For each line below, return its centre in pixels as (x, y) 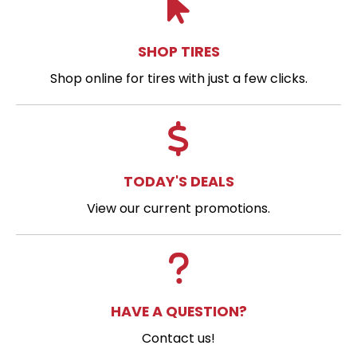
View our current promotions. (178, 208)
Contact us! (178, 338)
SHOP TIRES (178, 51)
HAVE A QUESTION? (178, 311)
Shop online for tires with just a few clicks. (178, 78)
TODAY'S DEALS (178, 181)
